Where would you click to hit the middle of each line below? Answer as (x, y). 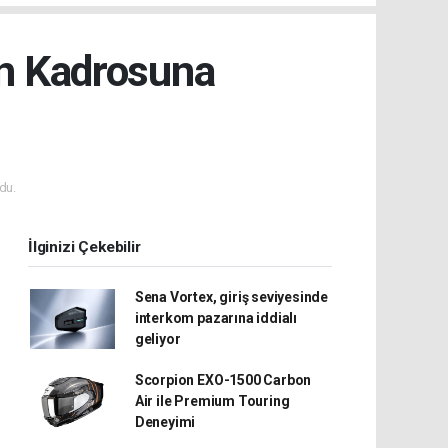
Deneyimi (165, 422)
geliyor (157, 339)
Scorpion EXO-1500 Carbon (223, 380)
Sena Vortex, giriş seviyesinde (231, 297)
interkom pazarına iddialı (216, 318)
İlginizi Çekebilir (84, 247)
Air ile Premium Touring (212, 401)
